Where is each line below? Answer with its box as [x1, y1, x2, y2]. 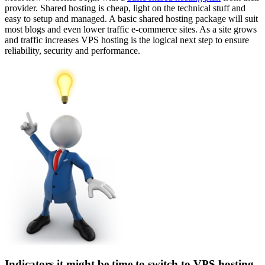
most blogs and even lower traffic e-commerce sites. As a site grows [5, 24, 257, 34]
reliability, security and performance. [5, 45, 140, 56]
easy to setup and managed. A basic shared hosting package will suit [5, 13, 258, 24]
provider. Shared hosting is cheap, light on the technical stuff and [5, 2, 245, 13]
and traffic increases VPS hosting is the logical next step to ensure [5, 34, 249, 45]
